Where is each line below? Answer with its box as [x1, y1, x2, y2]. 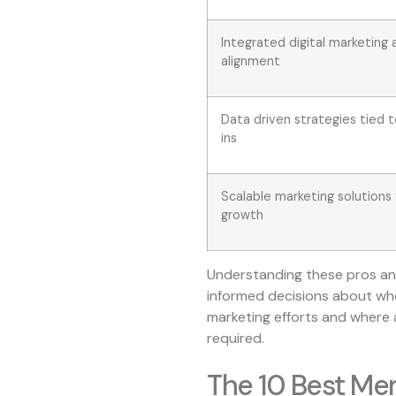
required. [207, 328, 264, 347]
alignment [221, 52, 280, 69]
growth [221, 206, 263, 223]
